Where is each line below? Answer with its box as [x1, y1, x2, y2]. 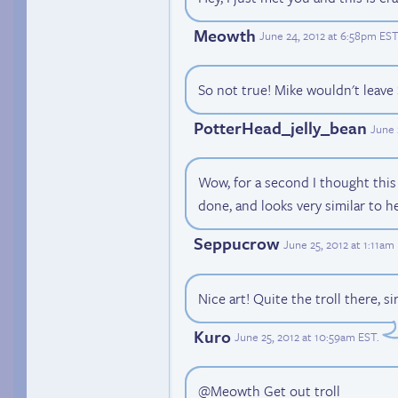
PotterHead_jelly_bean [194, 115, 367, 140]
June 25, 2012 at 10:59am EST [235, 328, 377, 346]
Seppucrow [194, 231, 280, 256]
